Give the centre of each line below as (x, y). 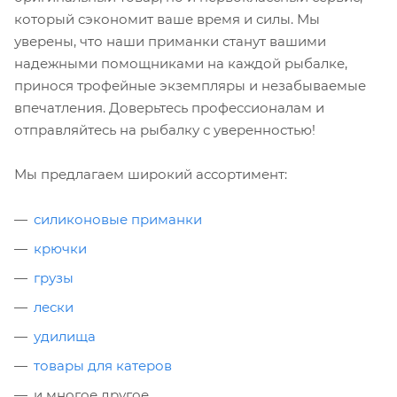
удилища (65, 336)
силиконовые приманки (118, 219)
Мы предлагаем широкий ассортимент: (151, 174)
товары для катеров (103, 365)
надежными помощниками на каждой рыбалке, (181, 63)
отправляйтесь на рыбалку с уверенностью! (165, 129)
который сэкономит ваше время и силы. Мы (167, 19)
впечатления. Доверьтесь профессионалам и (169, 107)
